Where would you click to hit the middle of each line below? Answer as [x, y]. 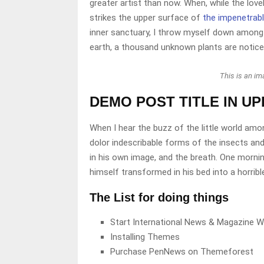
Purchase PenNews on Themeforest [182, 252]
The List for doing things [159, 197]
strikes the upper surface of [145, 17]
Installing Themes [145, 237]
